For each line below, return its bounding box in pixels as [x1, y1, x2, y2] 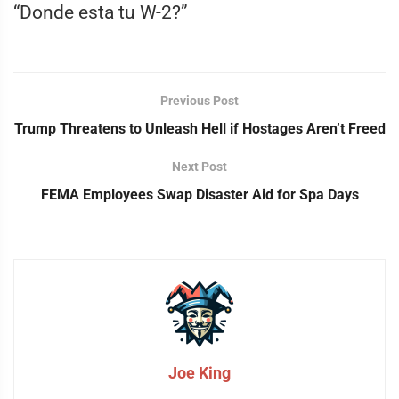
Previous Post [160, 94, 239, 109]
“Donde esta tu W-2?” [13, 2, 188, 24]
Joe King [168, 363, 231, 383]
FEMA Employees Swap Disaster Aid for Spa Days [40, 186, 359, 204]
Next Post [172, 159, 227, 175]
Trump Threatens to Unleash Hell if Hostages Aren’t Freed [13, 120, 386, 138]
